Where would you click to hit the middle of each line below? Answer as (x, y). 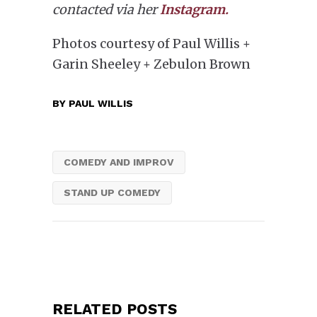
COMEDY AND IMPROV (119, 162)
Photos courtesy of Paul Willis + (151, 43)
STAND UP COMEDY (112, 192)
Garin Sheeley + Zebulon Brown (151, 64)
